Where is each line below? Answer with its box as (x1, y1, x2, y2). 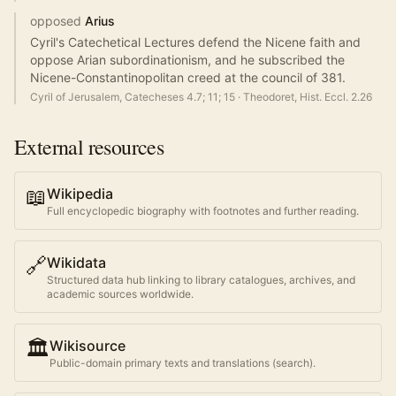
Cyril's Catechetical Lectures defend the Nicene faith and (30, 34, 361, 49)
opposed (30, 13, 81, 28)
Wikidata (47, 254, 106, 271)
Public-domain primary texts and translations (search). (49, 356, 316, 369)
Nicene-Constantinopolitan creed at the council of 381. (30, 70, 346, 85)
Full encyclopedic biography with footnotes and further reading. (47, 204, 359, 217)
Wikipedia (47, 185, 113, 202)
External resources (14, 133, 164, 161)
